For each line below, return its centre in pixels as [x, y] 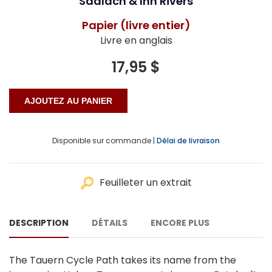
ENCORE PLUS [180, 223]
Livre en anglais [136, 40]
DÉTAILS [110, 223]
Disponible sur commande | [104, 140]
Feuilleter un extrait [146, 182]
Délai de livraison [188, 140]
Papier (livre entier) [136, 25]
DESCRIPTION [39, 223]
